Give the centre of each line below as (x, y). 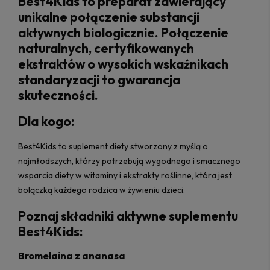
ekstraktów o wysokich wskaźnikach (123, 64)
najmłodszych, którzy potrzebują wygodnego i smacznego (129, 161)
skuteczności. (58, 95)
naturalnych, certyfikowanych (106, 48)
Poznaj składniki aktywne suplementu (128, 215)
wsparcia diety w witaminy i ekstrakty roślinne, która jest (125, 176)
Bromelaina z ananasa (72, 256)
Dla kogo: (46, 121)
